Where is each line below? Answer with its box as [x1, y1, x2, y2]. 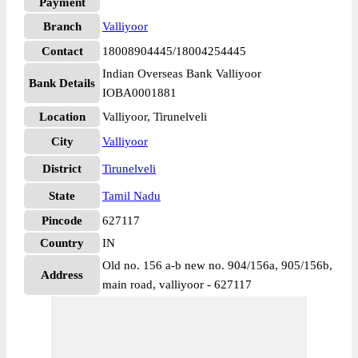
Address [41, 268, 83, 281]
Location [38, 110, 86, 123]
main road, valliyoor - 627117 [102, 278, 252, 291]
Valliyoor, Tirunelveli [102, 110, 207, 123]
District [42, 162, 82, 175]
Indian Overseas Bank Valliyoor [102, 67, 261, 80]
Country [40, 237, 84, 249]
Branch [42, 20, 82, 33]
